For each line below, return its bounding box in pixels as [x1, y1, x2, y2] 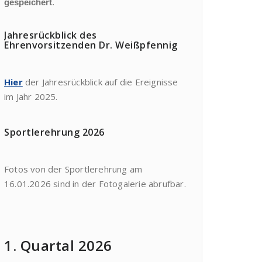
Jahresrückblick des [4, 29, 97, 42]
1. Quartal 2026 [4, 236, 112, 256]
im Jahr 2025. [4, 91, 58, 103]
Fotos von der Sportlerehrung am [4, 163, 143, 175]
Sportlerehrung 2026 [4, 126, 105, 139]
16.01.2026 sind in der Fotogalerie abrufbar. [4, 178, 186, 190]
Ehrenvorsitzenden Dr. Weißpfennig [4, 39, 178, 52]
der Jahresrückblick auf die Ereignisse [22, 76, 178, 88]
